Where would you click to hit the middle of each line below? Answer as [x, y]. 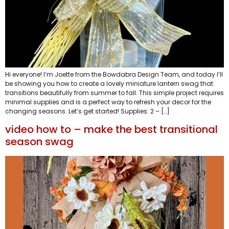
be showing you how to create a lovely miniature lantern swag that [109, 83]
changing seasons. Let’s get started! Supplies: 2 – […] [87, 111]
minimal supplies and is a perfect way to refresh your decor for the [108, 102]
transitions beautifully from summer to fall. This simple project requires [114, 93]
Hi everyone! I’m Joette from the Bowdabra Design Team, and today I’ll [114, 74]
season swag [39, 142]
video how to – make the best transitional [111, 130]
